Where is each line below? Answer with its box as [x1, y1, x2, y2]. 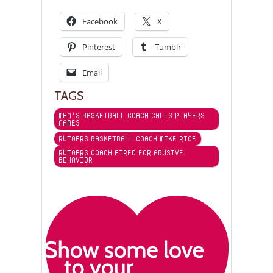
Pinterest [82, 41, 115, 53]
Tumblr [155, 41, 181, 53]
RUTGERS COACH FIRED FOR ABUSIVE [58, 147, 183, 158]
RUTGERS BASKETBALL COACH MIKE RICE [58, 133, 196, 144]
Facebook [82, 16, 118, 27]
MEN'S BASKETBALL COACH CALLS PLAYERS [58, 110, 205, 121]
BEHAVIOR [58, 155, 93, 166]
